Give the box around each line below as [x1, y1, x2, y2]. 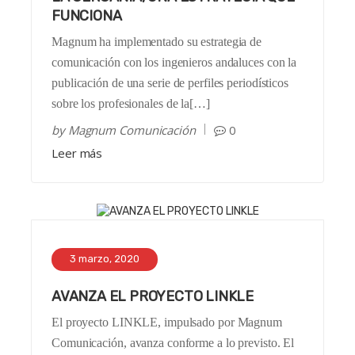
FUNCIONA [52, 7, 122, 25]
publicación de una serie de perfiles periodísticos [52, 76, 288, 90]
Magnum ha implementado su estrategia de [52, 35, 262, 49]
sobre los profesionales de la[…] [52, 97, 210, 111]
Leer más [52, 145, 103, 162]
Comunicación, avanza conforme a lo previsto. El [52, 335, 295, 349]
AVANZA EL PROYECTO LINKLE [52, 287, 254, 305]
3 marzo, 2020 [70, 252, 139, 265]
